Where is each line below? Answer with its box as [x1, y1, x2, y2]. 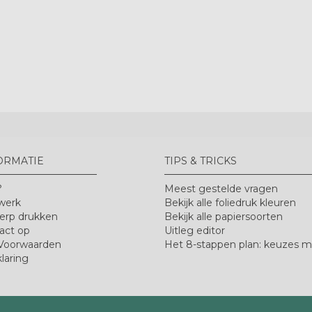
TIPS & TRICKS [164, 154, 237, 167]
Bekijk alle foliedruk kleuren [164, 196, 296, 209]
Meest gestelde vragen [164, 182, 278, 195]
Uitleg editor [164, 224, 225, 237]
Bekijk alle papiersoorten [164, 210, 283, 223]
